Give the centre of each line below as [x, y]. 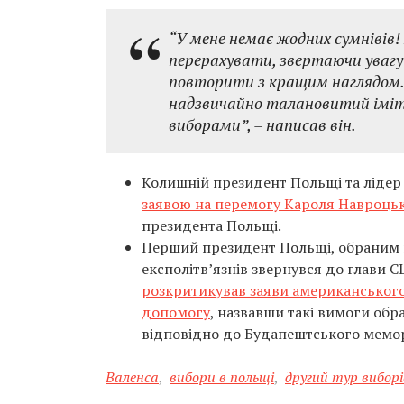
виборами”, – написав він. [262, 124]
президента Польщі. [211, 225]
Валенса [132, 377]
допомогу [176, 312]
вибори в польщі [222, 377]
